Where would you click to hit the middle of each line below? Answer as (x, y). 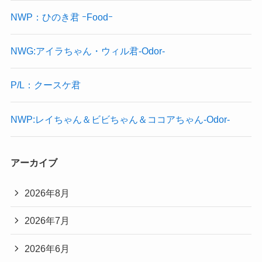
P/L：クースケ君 (45, 85)
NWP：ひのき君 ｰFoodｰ (61, 17)
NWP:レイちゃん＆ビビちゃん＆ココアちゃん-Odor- (120, 119)
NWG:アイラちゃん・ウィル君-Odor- (87, 51)
